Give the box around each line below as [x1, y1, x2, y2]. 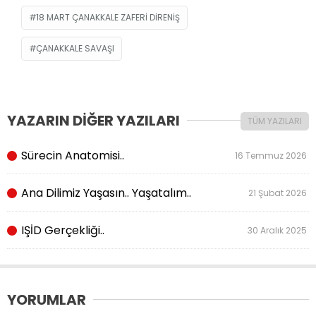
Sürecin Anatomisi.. [18, 147, 124, 164]
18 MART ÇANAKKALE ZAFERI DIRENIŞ [36, 11, 180, 23]
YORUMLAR [7, 289, 86, 310]
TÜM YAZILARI [248, 114, 302, 127]
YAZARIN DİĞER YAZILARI [7, 110, 180, 130]
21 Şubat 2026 [248, 186, 309, 199]
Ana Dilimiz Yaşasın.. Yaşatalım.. [18, 184, 191, 201]
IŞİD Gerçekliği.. [18, 221, 104, 238]
